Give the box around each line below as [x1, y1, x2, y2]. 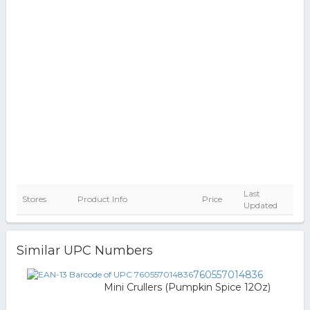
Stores [21, 194, 46, 204]
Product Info [77, 194, 127, 204]
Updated [243, 200, 277, 210]
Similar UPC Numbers [16, 243, 153, 258]
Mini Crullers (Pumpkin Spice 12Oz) [103, 281, 271, 293]
